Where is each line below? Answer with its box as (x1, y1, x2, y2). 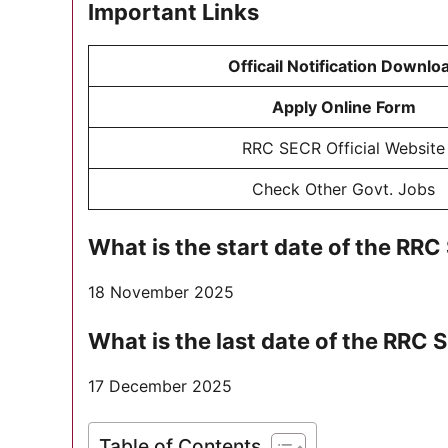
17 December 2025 (88, 376, 232, 396)
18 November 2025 (88, 282, 234, 302)
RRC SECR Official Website (242, 138, 445, 158)
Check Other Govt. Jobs (252, 179, 435, 199)
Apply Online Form (271, 97, 416, 117)
